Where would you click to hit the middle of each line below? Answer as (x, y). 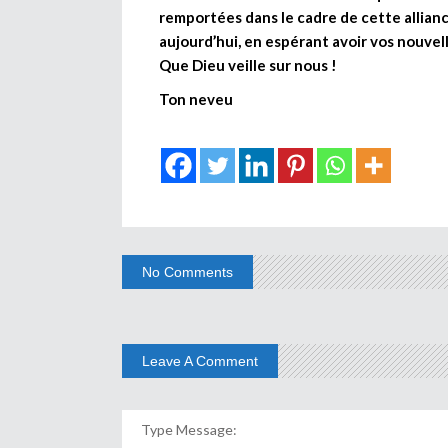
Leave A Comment (200, 360)
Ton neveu (197, 98)
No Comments (187, 271)
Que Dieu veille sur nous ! (249, 64)
